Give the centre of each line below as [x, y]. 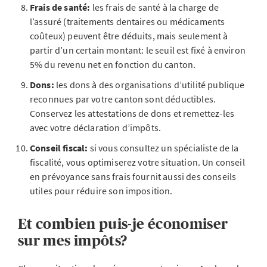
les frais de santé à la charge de [154, 7]
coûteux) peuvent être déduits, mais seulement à [129, 36]
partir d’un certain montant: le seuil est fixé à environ [138, 50]
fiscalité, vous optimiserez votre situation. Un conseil [137, 162]
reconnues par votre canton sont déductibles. [123, 99]
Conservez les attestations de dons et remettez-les [132, 113]
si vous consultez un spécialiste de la [163, 148]
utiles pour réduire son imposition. [101, 191]
